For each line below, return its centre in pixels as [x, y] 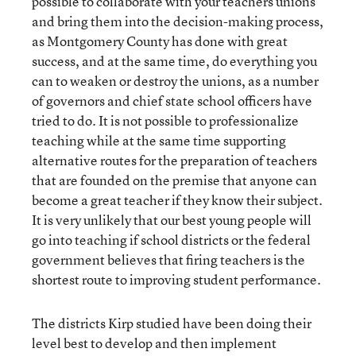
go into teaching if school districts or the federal [171, 240]
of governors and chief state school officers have [172, 101]
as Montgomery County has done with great [160, 41]
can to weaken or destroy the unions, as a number [175, 81]
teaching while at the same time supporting [159, 140]
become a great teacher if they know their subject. [177, 200]
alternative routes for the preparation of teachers [174, 160]
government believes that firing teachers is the [168, 259]
